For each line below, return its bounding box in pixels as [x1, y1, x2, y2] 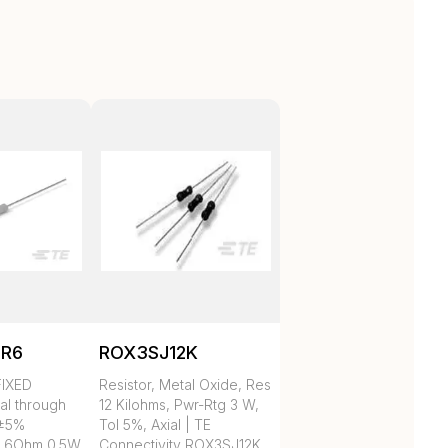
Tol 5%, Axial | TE [99, 416, 212, 434]
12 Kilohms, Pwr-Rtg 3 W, [99, 396, 260, 414]
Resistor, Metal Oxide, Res [99, 376, 272, 394]
